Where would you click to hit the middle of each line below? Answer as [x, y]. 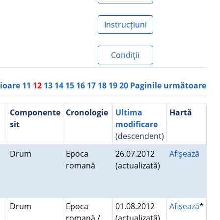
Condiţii [125, 55]
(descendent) [139, 136]
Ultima [129, 112]
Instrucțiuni [125, 25]
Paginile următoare [168, 85]
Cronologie [87, 112]
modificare [136, 124]
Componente [35, 112]
